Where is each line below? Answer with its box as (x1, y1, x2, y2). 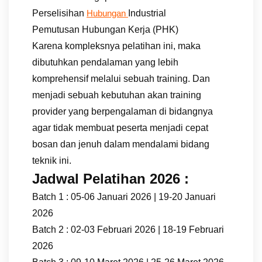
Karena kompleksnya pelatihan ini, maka (32, 40, 201, 51)
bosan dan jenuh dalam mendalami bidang (32, 139, 209, 149)
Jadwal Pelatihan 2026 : (32, 170, 189, 187)
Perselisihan (32, 8, 87, 18)
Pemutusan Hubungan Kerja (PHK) (32, 24, 178, 35)
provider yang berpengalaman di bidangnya (32, 106, 213, 116)
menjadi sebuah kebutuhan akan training (32, 89, 201, 100)
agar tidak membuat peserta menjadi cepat (32, 122, 208, 133)
